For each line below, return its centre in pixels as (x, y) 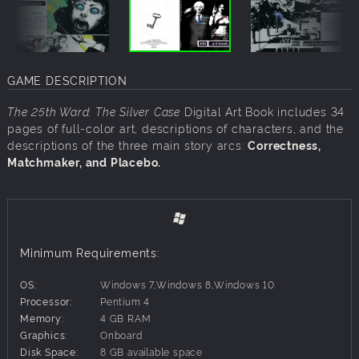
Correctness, (285, 145)
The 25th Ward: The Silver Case (94, 111)
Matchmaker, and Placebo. (85, 162)
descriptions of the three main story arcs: (128, 145)
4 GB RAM (126, 318)
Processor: (46, 301)
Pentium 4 (125, 301)
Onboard (121, 335)
